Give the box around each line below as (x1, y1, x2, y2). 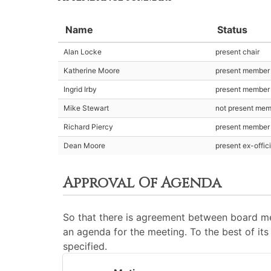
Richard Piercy (64, 122, 113, 131)
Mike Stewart (64, 103, 109, 113)
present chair (215, 47, 260, 56)
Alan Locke (64, 47, 102, 56)
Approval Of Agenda (63, 174, 221, 193)
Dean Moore (64, 141, 105, 150)
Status (217, 24, 247, 36)
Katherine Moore (64, 66, 120, 75)
